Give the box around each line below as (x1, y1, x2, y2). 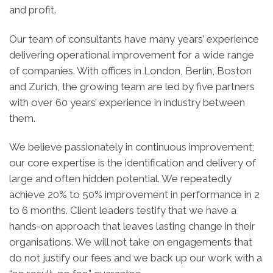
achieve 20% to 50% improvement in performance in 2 (9, 188, 260, 200)
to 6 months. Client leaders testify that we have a (9, 204, 236, 216)
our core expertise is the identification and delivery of (9, 156, 256, 169)
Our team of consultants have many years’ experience (9, 32, 259, 45)
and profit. (9, 4, 56, 16)
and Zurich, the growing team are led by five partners (9, 80, 255, 93)
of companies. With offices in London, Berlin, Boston (9, 64, 252, 77)
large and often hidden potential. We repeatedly (9, 172, 232, 185)
